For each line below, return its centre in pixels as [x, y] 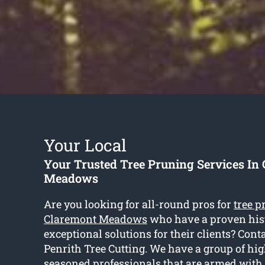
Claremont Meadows [95, 219]
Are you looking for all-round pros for [138, 204]
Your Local [85, 146]
